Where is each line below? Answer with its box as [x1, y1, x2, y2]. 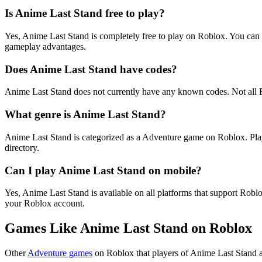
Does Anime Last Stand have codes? [5, 63, 177, 75]
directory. [5, 142, 39, 153]
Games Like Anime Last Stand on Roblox [5, 220, 252, 236]
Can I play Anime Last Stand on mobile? [5, 164, 202, 177]
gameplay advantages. [5, 42, 86, 51]
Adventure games [27, 248, 92, 258]
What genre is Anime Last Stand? [5, 108, 166, 121]
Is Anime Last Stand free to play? [5, 7, 165, 20]
